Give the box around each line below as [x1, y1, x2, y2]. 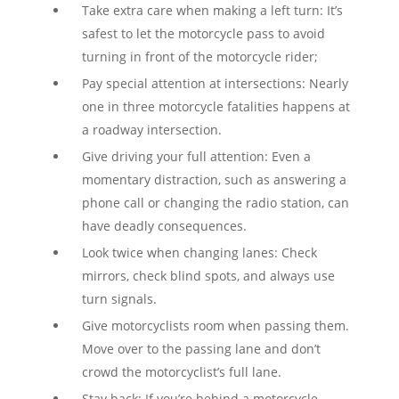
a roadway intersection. [81, 121, 222, 138]
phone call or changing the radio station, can [81, 194, 349, 211]
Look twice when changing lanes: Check [81, 244, 317, 261]
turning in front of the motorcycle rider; [81, 48, 318, 65]
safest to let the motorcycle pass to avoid [81, 25, 325, 42]
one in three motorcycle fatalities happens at [81, 98, 350, 115]
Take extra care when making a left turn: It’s [81, 2, 343, 19]
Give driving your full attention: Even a [81, 148, 311, 165]
